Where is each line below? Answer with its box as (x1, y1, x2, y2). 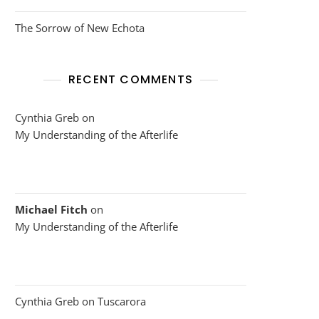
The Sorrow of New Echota (15, 20, 145, 35)
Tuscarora (98, 293, 146, 308)
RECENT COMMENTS (68, 70, 193, 88)
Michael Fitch (15, 202, 88, 216)
